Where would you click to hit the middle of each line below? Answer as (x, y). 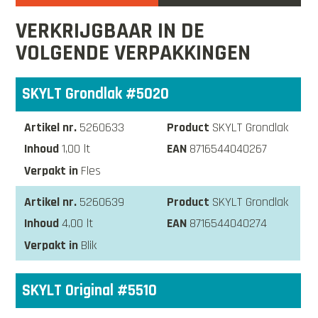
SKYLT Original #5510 (90, 290)
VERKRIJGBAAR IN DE (110, 31)
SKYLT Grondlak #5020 (96, 94)
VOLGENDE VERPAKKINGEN (133, 53)
